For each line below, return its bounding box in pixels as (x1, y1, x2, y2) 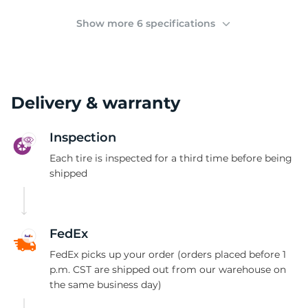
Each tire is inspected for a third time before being (49, 152, 292, 164)
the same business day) (49, 278, 162, 291)
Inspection (49, 130, 116, 145)
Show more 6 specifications (76, 17, 218, 30)
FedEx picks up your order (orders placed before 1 (49, 248, 286, 261)
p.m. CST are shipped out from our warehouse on (49, 263, 286, 276)
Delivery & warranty (11, 93, 180, 113)
